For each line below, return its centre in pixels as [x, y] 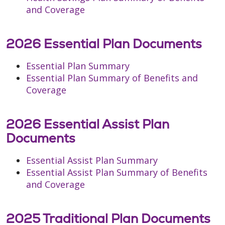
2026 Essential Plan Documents [104, 44]
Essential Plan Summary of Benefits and [112, 78]
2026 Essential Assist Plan [88, 124]
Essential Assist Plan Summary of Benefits [117, 173]
